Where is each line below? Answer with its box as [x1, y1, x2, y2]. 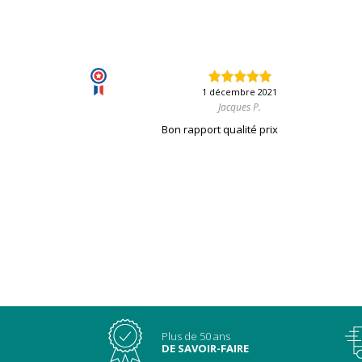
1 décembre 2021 [202, 86, 278, 99]
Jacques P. [218, 100, 262, 115]
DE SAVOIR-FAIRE [162, 341, 249, 356]
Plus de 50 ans [162, 329, 230, 344]
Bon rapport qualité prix [161, 122, 278, 137]
